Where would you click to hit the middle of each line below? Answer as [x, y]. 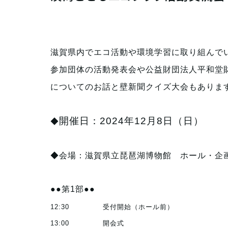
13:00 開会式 [87, 223]
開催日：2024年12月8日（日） [131, 121]
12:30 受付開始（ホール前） [112, 207]
